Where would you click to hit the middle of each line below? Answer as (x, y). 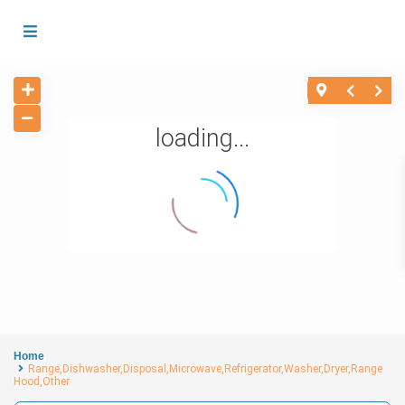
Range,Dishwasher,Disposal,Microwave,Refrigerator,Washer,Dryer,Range (206, 369)
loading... (202, 139)
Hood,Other (42, 382)
